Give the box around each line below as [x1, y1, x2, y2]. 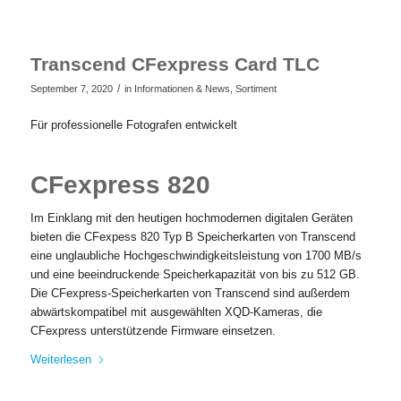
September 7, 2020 [30, 83, 113, 95]
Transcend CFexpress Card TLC [30, 54, 320, 75]
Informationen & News [133, 83, 230, 95]
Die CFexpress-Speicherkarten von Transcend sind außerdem [30, 286, 350, 301]
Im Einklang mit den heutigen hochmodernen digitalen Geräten [30, 211, 353, 226]
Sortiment [235, 83, 277, 95]
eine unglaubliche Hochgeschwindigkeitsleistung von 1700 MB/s [30, 249, 362, 263]
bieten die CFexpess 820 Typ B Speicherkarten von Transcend [30, 230, 355, 244]
